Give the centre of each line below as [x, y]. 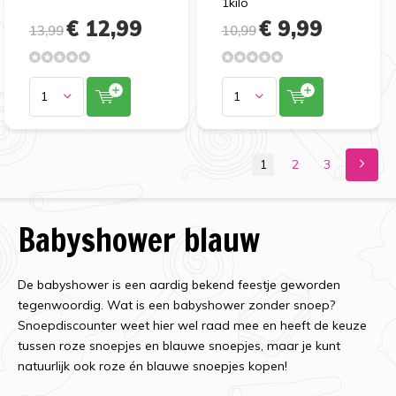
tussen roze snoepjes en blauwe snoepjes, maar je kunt [179, 345]
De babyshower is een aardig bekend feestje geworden [179, 284]
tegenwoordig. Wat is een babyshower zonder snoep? [176, 305]
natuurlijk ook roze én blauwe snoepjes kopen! [152, 366]
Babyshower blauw [139, 240]
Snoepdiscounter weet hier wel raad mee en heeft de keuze [192, 325]
